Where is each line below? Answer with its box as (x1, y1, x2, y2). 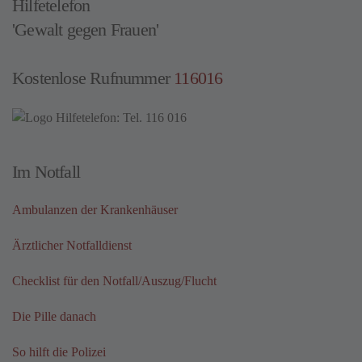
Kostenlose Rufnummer (12, 68, 175, 89)
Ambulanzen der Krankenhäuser (12, 202, 178, 217)
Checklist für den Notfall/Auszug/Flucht (12, 273, 217, 288)
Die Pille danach (12, 309, 96, 323)
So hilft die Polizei (12, 344, 106, 359)
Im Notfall (12, 161, 80, 182)
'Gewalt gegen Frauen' (12, 19, 159, 40)
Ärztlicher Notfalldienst (12, 238, 132, 252)
